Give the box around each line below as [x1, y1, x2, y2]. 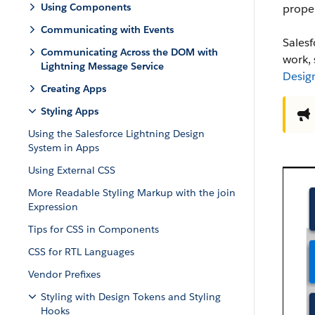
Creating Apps [41, 82, 106, 95]
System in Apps [28, 141, 99, 154]
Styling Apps [41, 105, 98, 117]
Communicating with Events [41, 23, 174, 36]
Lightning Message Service [41, 60, 164, 72]
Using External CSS [28, 164, 115, 176]
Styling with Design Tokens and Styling [41, 290, 221, 303]
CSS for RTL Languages [28, 245, 134, 258]
